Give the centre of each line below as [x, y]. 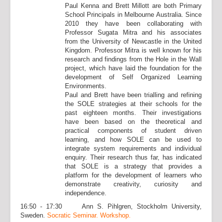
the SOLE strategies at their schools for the [133, 104]
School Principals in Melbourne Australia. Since [133, 15]
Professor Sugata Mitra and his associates [133, 32]
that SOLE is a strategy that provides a [133, 166]
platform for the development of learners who [133, 175]
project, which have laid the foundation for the [133, 68]
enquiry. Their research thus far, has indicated [133, 157]
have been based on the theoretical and [133, 122]
